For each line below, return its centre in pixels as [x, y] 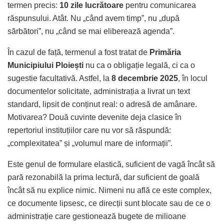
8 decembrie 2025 [145, 78]
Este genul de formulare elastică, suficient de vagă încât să [111, 164]
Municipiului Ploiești [45, 65]
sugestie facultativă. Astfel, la [59, 78]
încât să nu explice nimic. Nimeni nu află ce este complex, [109, 190]
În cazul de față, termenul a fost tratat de [78, 52]
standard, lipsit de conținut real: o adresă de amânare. [102, 104]
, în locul [193, 78]
